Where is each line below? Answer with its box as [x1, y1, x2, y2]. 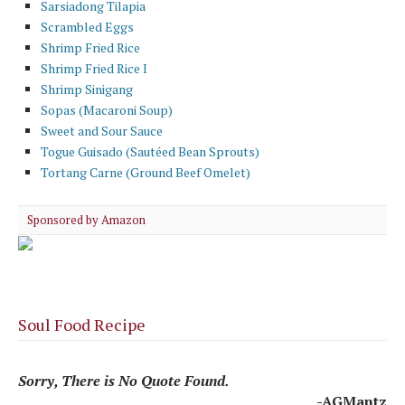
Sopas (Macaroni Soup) [41, 100, 173, 118]
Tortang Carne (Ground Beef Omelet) [41, 163, 250, 181]
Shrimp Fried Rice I [41, 59, 147, 77]
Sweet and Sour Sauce [41, 121, 163, 139]
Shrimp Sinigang [41, 80, 133, 98]
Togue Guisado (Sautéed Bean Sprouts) [41, 142, 259, 160]
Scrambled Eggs [41, 17, 134, 35]
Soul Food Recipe [18, 313, 146, 335]
